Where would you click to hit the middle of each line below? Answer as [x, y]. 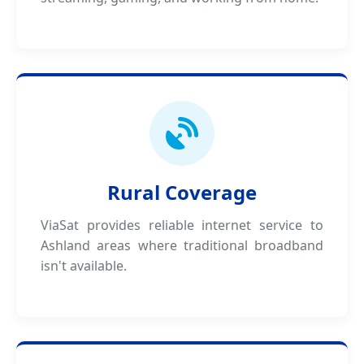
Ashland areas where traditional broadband [182, 245]
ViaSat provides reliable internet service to [182, 225]
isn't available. [84, 266]
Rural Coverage [182, 192]
